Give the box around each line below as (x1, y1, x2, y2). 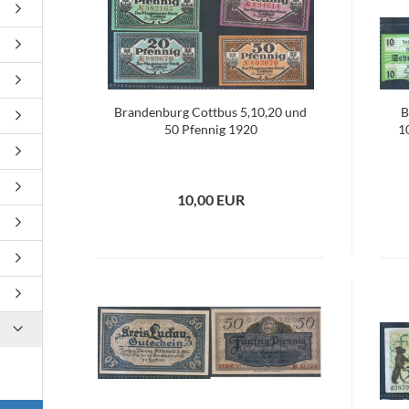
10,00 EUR (176, 191, 245, 208)
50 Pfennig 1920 (163, 121, 257, 137)
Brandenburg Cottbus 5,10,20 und (114, 104, 308, 120)
